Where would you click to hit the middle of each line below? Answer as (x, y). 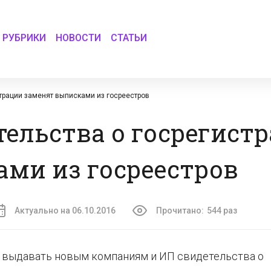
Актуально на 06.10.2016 (65, 211)
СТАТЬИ (129, 38)
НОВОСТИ (79, 38)
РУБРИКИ (24, 38)
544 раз (222, 211)
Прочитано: (180, 211)
